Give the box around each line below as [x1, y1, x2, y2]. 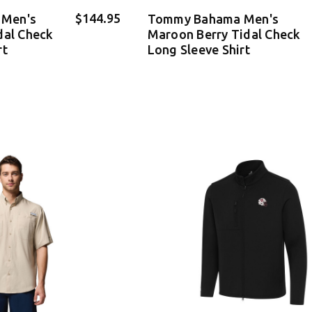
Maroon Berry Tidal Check [147, 26, 301, 41]
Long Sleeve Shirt [147, 42, 250, 56]
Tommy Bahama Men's [147, 11, 279, 26]
